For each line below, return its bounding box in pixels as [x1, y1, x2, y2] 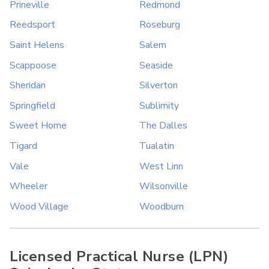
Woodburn [139, 199, 184, 213]
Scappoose [10, 58, 56, 72]
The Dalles [139, 119, 187, 133]
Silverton [139, 79, 178, 92]
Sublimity [139, 98, 179, 112]
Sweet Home [10, 119, 67, 133]
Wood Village [10, 199, 68, 213]
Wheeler [10, 180, 47, 193]
